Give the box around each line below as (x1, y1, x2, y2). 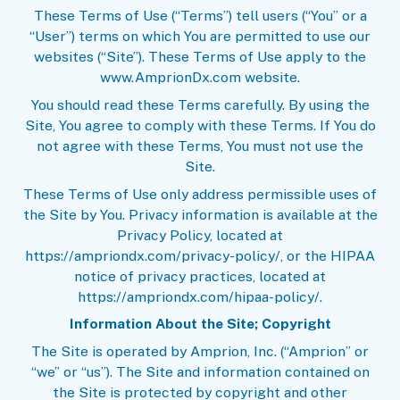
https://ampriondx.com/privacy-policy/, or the (25, 246, 330, 264)
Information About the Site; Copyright (69, 315, 331, 333)
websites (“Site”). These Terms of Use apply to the (34, 47, 366, 65)
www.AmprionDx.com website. (100, 68, 300, 86)
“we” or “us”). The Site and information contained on (30, 363, 370, 381)
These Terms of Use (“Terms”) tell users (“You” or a (33, 6, 367, 24)
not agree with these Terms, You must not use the (37, 137, 363, 154)
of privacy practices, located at (116, 267, 326, 285)
